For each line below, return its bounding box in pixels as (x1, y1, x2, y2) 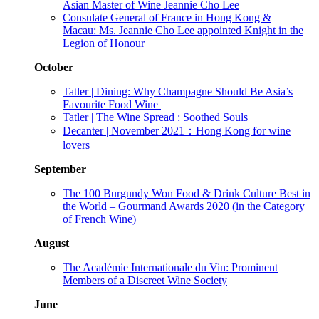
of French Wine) (63, 213, 136, 225)
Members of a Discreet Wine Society (63, 274, 227, 286)
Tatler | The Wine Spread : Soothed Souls (63, 111, 248, 123)
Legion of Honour (63, 37, 145, 49)
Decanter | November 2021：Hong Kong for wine (63, 125, 291, 137)
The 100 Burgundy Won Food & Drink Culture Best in (63, 187, 310, 199)
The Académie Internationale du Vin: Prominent (63, 261, 278, 273)
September (34, 163, 86, 175)
